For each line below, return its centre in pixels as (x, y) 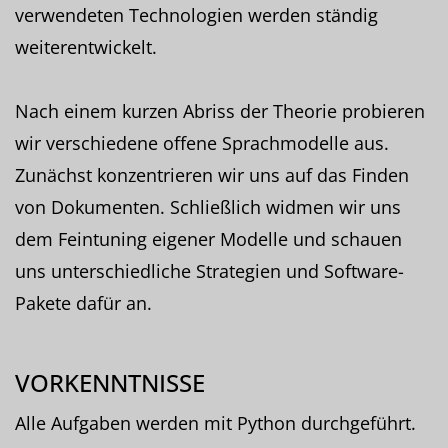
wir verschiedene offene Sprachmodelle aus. (202, 142)
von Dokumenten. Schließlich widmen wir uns (208, 206)
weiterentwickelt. (86, 46)
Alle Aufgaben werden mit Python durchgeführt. (215, 422)
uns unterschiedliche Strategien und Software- (209, 270)
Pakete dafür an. (83, 302)
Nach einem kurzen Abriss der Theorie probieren (220, 110)
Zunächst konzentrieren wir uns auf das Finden (212, 174)
